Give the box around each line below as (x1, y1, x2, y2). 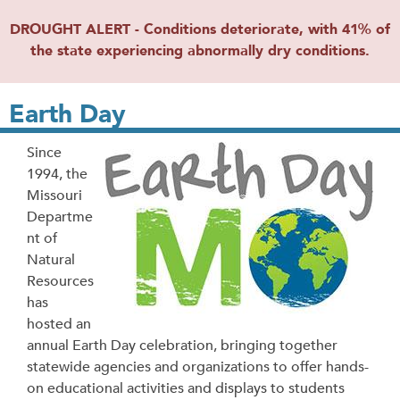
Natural (27, 250, 75, 270)
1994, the (27, 164, 87, 184)
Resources (27, 271, 94, 291)
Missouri (27, 186, 82, 205)
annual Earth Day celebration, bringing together (27, 336, 337, 355)
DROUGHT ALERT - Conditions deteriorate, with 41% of (10, 20, 390, 39)
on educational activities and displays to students (27, 379, 345, 398)
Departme (27, 207, 93, 227)
